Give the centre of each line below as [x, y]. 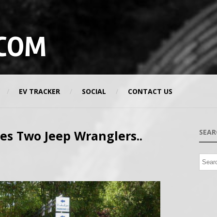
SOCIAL [94, 91]
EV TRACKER [39, 91]
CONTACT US [150, 91]
